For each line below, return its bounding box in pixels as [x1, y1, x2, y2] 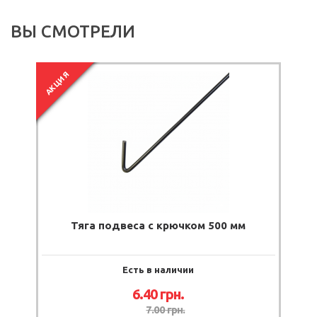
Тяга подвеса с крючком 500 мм [71, 219, 246, 231]
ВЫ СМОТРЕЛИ [11, 21, 135, 41]
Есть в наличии [122, 264, 195, 275]
